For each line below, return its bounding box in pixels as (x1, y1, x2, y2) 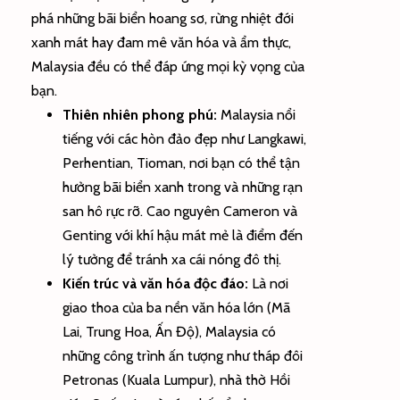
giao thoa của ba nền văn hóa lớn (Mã (62, 298, 290, 316)
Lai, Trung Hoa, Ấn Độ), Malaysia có (62, 322, 276, 340)
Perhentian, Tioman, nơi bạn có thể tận (62, 154, 300, 171)
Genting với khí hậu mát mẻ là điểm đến (62, 226, 303, 244)
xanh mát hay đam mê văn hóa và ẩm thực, (31, 33, 291, 51)
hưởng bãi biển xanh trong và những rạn (62, 178, 303, 196)
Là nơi (248, 274, 288, 292)
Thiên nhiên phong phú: (62, 105, 217, 123)
